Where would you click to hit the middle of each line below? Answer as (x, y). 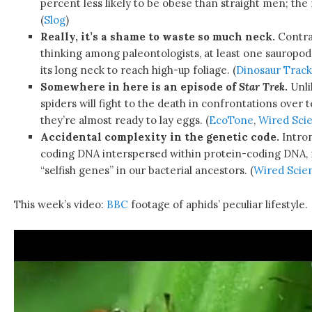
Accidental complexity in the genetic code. (159, 137)
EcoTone (231, 120)
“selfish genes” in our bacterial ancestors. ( (147, 171)
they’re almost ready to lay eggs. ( (124, 120)
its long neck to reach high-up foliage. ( (138, 70)
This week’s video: (61, 204)
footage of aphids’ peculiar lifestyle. (218, 204)
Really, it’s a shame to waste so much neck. (157, 37)
